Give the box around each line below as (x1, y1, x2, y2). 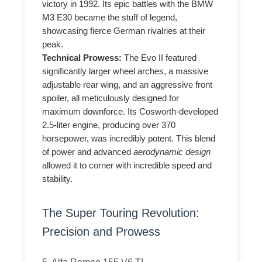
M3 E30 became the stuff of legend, (42, 12, 178, 22)
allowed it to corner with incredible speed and (42, 160, 212, 170)
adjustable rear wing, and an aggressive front (42, 80, 213, 89)
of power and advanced (42, 147, 134, 157)
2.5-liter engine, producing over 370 (42, 120, 176, 130)
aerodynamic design (133, 147, 211, 157)
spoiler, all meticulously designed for (42, 93, 180, 103)
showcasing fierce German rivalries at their (42, 26, 206, 36)
